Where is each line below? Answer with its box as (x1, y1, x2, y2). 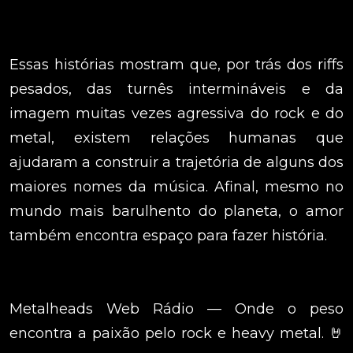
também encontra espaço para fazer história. (9, 227, 327, 245)
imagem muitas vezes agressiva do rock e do (9, 105, 344, 123)
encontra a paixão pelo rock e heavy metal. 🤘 (9, 325, 344, 343)
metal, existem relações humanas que (9, 129, 344, 147)
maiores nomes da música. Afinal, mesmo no (9, 178, 344, 196)
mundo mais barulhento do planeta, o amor (9, 203, 344, 221)
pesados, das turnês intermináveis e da (9, 80, 344, 98)
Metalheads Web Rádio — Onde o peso (9, 300, 344, 318)
